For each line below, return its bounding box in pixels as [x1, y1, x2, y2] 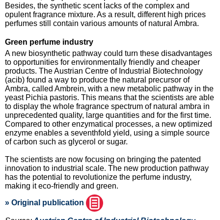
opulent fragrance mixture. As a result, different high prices [5, 10, 206, 19]
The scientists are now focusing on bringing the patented [5, 155, 201, 164]
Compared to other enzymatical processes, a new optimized [5, 119, 212, 128]
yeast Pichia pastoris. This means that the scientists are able [5, 93, 214, 102]
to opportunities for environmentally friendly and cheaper [5, 57, 200, 66]
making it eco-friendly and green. [5, 181, 118, 190]
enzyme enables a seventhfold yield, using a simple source [5, 128, 210, 137]
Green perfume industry [5, 37, 93, 46]
